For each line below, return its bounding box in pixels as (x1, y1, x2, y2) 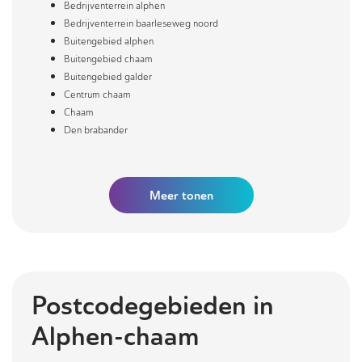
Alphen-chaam (32, 320, 199, 353)
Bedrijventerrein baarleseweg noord (64, 18, 218, 29)
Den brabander (64, 124, 128, 136)
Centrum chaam (64, 89, 131, 100)
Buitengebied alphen (64, 36, 154, 47)
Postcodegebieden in (32, 289, 274, 322)
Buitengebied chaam (64, 53, 153, 65)
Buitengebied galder (64, 71, 152, 82)
